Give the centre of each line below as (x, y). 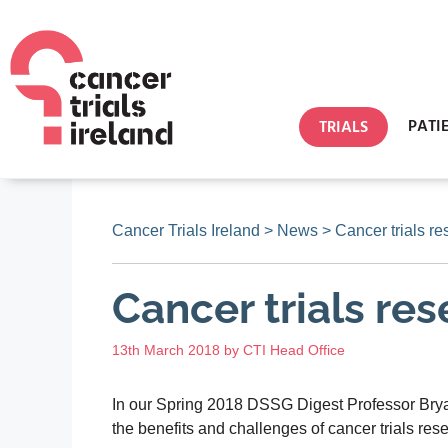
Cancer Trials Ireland (186, 230)
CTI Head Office (294, 350)
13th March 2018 (166, 350)
